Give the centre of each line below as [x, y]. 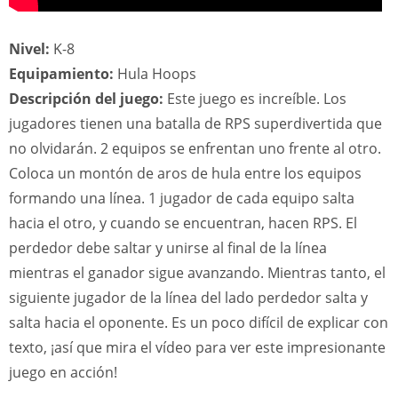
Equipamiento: [61, 74]
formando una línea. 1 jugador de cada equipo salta [182, 198]
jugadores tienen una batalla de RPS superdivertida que [195, 123]
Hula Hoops [155, 74]
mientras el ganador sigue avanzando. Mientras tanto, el [197, 273]
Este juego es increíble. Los [255, 99]
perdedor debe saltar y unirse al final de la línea [168, 248]
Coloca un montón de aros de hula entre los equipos [185, 173]
